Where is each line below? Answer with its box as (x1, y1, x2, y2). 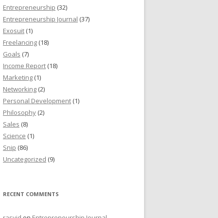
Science (3, 131, 26, 140)
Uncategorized (3, 155, 46, 163)
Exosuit (3, 26, 24, 35)
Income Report (3, 61, 46, 70)
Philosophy (3, 108, 36, 117)
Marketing (3, 73, 33, 82)
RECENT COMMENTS (3, 190, 59, 198)
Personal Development (3, 96, 71, 105)
